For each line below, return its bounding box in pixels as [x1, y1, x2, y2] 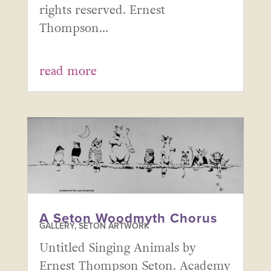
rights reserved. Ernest [39, 2, 165, 19]
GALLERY [39, 221, 74, 232]
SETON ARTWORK [78, 221, 149, 232]
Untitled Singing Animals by [39, 240, 196, 257]
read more [39, 63, 97, 80]
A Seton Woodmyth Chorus [39, 211, 218, 227]
